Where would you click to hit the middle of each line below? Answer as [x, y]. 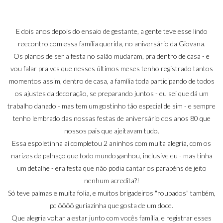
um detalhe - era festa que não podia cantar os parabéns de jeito [111, 168]
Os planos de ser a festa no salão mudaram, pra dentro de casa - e [111, 56]
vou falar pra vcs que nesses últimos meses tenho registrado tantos [111, 68]
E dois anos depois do [49, 31]
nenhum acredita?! [111, 180]
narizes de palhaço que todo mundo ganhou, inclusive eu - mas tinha [111, 155]
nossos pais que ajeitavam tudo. [111, 130]
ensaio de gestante [109, 31]
